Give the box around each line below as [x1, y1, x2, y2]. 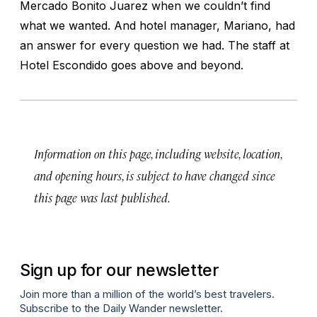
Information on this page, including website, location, [34, 145, 282, 161]
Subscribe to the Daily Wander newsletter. [20, 301, 223, 316]
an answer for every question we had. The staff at [20, 38, 289, 52]
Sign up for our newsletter [20, 259, 219, 280]
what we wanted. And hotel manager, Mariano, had [20, 18, 295, 33]
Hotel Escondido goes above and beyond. [20, 57, 243, 72]
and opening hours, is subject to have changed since [34, 167, 275, 183]
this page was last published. [34, 189, 171, 205]
